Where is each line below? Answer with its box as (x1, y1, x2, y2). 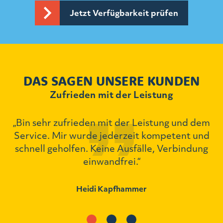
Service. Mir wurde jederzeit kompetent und (13, 128, 210, 141)
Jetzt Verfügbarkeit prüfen (70, 6, 178, 18)
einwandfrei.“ (83, 154, 140, 167)
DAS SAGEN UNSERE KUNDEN (23, 72, 200, 89)
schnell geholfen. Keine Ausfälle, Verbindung (15, 141, 208, 154)
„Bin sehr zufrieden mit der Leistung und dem (13, 115, 210, 128)
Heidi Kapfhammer (76, 183, 147, 194)
